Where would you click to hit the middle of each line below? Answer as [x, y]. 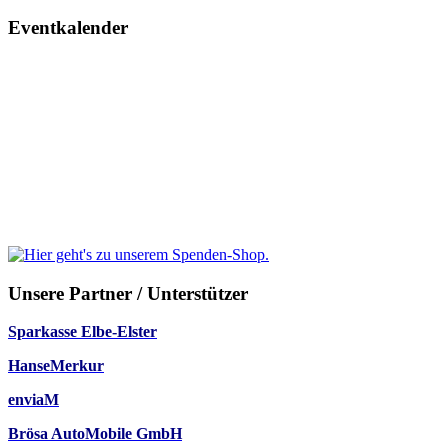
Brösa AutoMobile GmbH [95, 434]
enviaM [33, 400]
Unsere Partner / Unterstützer [128, 293]
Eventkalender [68, 28]
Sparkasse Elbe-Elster [82, 332]
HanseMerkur [56, 366]
